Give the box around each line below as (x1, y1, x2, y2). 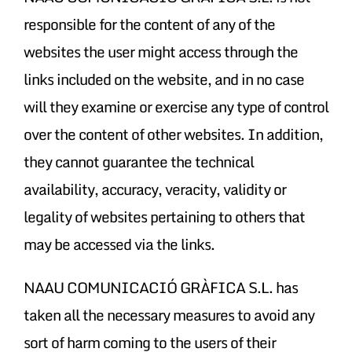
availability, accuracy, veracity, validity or (23, 176, 286, 201)
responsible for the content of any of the (23, 11, 275, 36)
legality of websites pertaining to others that (23, 203, 305, 229)
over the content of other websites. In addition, (23, 121, 323, 146)
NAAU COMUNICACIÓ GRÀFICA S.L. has (23, 274, 298, 299)
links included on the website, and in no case (23, 66, 304, 91)
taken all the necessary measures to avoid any (23, 302, 314, 327)
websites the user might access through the (23, 38, 298, 64)
